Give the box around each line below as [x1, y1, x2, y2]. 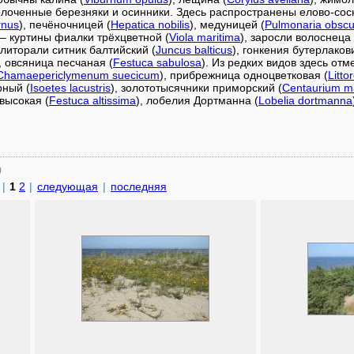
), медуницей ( [190, 18, 265, 31]
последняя [111, 180, 167, 193]
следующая [37, 180, 98, 193]
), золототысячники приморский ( [111, 81, 282, 94]
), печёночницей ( [19, 18, 111, 31]
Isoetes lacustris [30, 81, 111, 94]
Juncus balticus [156, 43, 232, 56]
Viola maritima [169, 31, 240, 43]
